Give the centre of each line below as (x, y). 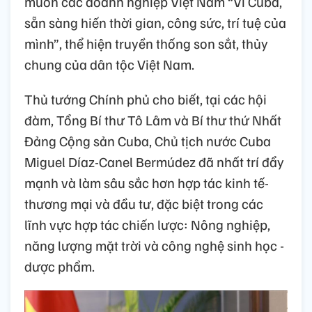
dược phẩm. (60, 266)
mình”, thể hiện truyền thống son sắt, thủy (146, 44)
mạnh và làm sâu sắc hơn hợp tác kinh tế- (147, 183)
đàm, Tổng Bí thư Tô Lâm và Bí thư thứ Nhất (153, 120)
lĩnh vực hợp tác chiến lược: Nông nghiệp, (147, 225)
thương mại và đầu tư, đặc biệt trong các (144, 204)
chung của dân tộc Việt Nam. (109, 64)
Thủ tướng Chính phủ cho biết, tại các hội (146, 99)
